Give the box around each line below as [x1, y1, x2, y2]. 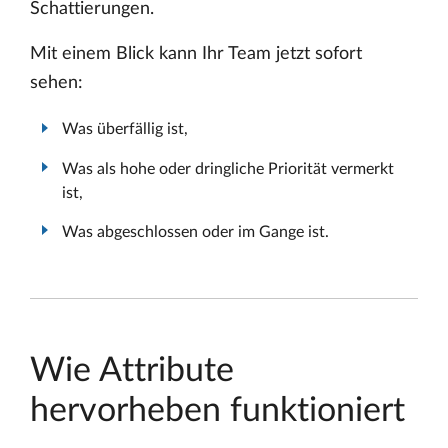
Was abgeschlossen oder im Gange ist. [62, 223, 329, 240]
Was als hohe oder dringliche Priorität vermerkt [62, 160, 394, 177]
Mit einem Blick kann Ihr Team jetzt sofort [30, 45, 362, 64]
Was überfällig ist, [62, 121, 188, 138]
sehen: [30, 74, 83, 93]
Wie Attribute [30, 354, 234, 389]
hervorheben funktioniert [30, 394, 405, 429]
